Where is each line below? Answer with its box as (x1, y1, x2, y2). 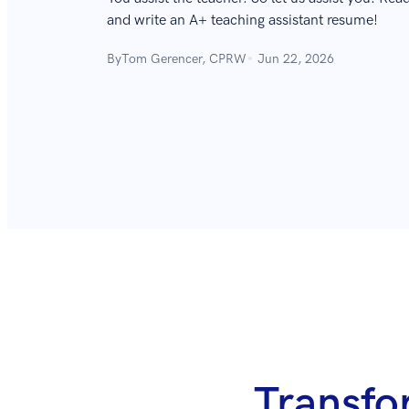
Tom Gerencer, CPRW (121, 50, 246, 67)
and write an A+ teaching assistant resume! (107, 11, 378, 29)
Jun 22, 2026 (257, 50, 334, 67)
